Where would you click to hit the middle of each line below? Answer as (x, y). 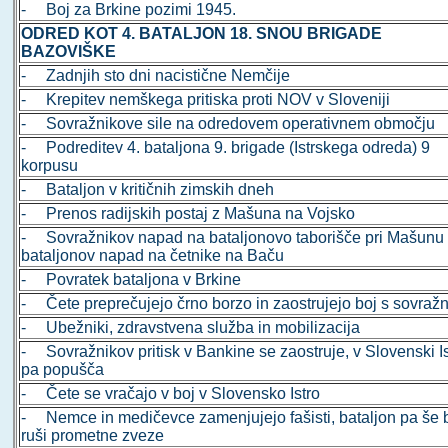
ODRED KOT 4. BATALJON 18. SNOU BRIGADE (202, 34)
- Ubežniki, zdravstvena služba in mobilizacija (191, 328)
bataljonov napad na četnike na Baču (153, 256)
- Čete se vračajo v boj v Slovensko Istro (171, 394)
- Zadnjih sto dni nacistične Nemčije (156, 76)
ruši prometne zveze (93, 436)
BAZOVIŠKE (69, 52)
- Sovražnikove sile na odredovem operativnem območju (228, 124)
